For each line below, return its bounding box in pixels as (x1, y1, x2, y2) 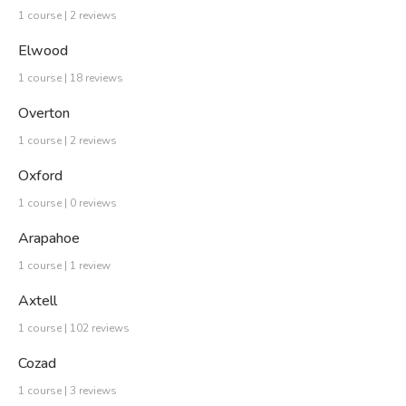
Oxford (18, 166, 63, 187)
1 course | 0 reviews (18, 196, 117, 211)
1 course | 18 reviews (18, 71, 123, 86)
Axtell (18, 291, 57, 312)
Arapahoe (18, 228, 80, 249)
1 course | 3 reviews (18, 383, 117, 399)
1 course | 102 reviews (18, 321, 130, 336)
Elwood (18, 41, 68, 62)
